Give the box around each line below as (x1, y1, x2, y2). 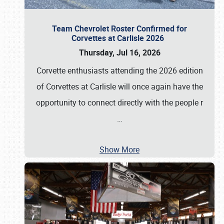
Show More (99, 144, 139, 155)
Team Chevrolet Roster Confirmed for (52, 23, 187, 34)
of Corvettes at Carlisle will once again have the (36, 81, 203, 92)
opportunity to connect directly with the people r (36, 97, 203, 108)
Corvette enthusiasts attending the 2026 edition (36, 65, 203, 76)
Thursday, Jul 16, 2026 (78, 47, 160, 58)
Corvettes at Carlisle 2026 (71, 32, 168, 43)
